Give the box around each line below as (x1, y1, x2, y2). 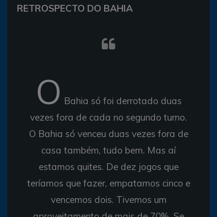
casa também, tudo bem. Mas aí (41, 144, 176, 156)
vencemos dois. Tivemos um (50, 193, 167, 205)
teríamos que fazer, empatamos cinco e (27, 177, 190, 189)
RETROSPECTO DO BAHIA (17, 2, 133, 14)
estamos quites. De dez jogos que (38, 160, 179, 172)
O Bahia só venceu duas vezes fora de (29, 127, 188, 139)
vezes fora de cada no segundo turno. (30, 111, 187, 123)
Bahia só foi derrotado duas (61, 94, 182, 107)
